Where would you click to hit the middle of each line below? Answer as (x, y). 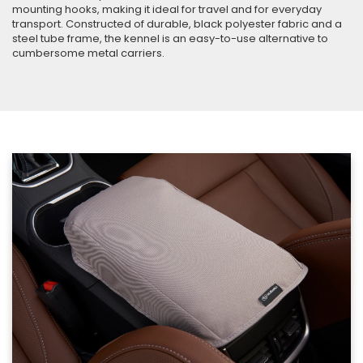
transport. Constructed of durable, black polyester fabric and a (177, 23)
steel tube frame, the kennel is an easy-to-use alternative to (170, 38)
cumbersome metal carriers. (88, 53)
